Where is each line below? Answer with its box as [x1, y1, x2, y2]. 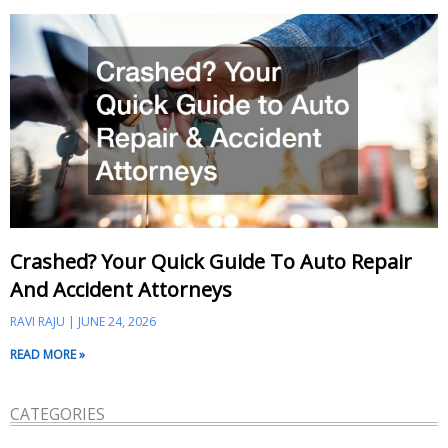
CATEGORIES [10, 402, 105, 425]
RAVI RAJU [10, 312, 68, 330]
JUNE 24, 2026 [75, 312, 156, 330]
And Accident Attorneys [10, 275, 232, 303]
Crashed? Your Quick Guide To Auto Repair [10, 247, 412, 275]
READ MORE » [10, 345, 85, 363]
